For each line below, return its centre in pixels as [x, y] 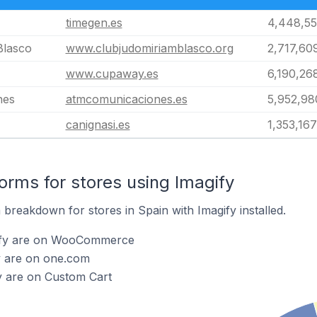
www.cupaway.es [112, 74]
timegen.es [94, 23]
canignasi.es [98, 125]
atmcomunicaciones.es [126, 99]
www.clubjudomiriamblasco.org [149, 48]
